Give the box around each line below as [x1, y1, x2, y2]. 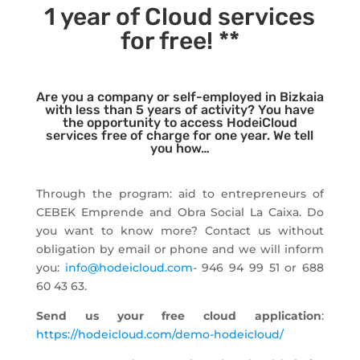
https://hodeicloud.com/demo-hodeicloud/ [35, 326, 284, 342]
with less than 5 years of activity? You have [45, 101, 315, 117]
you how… [149, 140, 210, 156]
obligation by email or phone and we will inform [35, 241, 325, 256]
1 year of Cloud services [44, 2, 316, 31]
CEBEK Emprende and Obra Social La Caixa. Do [35, 204, 325, 219]
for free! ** [120, 26, 239, 55]
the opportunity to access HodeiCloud [62, 114, 297, 130]
